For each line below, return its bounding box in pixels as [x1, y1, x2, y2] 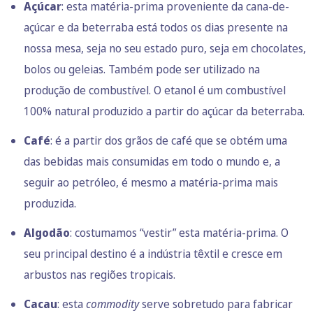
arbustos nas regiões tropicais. [24, 267, 175, 283]
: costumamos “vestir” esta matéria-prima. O [70, 225, 289, 241]
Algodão [24, 225, 70, 241]
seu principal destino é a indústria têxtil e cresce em [24, 246, 282, 262]
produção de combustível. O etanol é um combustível [24, 82, 286, 99]
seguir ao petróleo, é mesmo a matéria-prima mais [24, 175, 278, 191]
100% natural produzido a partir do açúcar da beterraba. [24, 103, 305, 119]
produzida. [24, 196, 76, 212]
